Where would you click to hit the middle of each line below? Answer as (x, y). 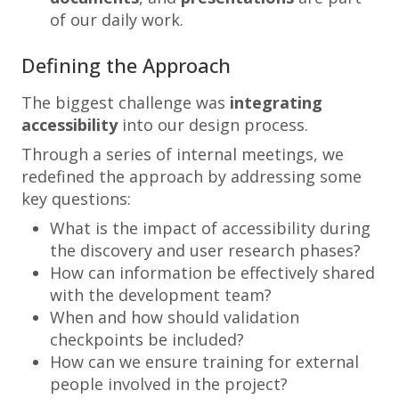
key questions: (76, 199)
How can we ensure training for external (204, 362)
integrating (276, 102)
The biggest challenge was (126, 102)
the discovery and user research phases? (205, 250)
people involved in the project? (169, 384)
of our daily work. (117, 20)
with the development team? (161, 295)
